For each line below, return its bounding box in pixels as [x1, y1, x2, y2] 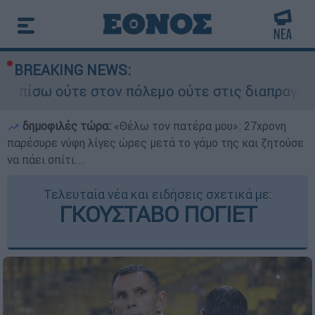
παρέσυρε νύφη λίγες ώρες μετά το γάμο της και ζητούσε [7, 136, 304, 150]
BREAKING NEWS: [14, 61, 131, 79]
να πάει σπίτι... [7, 153, 85, 167]
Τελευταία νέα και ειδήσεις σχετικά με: [43, 186, 272, 202]
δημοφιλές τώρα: [20, 119, 114, 133]
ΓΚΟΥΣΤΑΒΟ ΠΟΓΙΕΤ [58, 200, 257, 228]
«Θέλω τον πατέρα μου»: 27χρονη [114, 119, 286, 133]
